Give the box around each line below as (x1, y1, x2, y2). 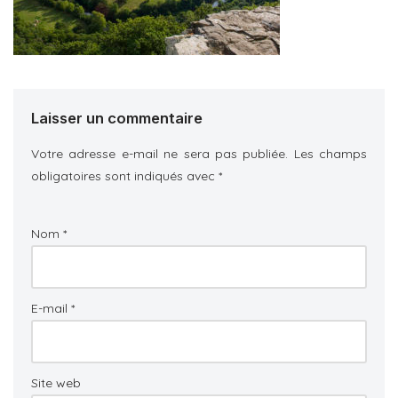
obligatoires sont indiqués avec (31, 168, 219, 185)
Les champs (293, 146, 367, 163)
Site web (31, 375, 81, 392)
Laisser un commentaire (31, 109, 203, 128)
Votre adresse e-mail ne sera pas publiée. (31, 146, 289, 163)
